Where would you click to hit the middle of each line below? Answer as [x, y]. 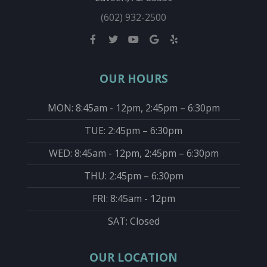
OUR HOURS [133, 79]
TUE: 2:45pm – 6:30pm [137, 131]
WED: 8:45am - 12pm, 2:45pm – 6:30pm [138, 153]
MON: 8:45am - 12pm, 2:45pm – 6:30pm [138, 108]
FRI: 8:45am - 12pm [136, 199]
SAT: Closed [136, 221]
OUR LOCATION [133, 257]
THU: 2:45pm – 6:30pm [137, 176]
